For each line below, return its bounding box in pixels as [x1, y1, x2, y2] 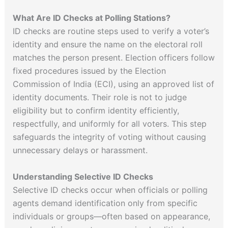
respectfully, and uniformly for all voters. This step [12, 119, 207, 129]
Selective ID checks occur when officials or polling [12, 184, 208, 195]
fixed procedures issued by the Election [12, 66, 166, 76]
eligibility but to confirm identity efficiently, [12, 105, 179, 116]
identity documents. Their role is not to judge [12, 92, 187, 102]
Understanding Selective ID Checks [12, 171, 153, 182]
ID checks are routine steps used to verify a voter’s [12, 26, 209, 36]
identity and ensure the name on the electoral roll [12, 39, 203, 49]
